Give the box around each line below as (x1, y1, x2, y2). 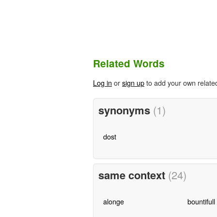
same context (98, 167, 168, 183)
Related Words (93, 56, 165, 71)
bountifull (187, 196, 215, 207)
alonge (103, 196, 124, 207)
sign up (122, 77, 144, 88)
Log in (93, 77, 112, 88)
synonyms (98, 102, 153, 118)
